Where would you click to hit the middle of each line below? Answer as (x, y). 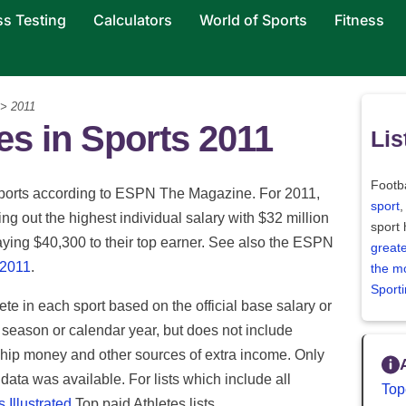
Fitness (359, 20)
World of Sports (253, 20)
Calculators (132, 20)
